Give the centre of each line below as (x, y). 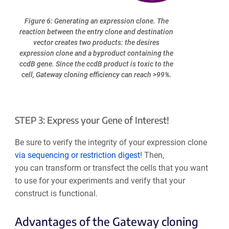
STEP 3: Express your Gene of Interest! (92, 120)
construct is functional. (56, 193)
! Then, (152, 155)
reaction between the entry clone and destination (97, 32)
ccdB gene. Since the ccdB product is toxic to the (97, 64)
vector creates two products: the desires (97, 43)
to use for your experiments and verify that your (100, 180)
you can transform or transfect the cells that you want (111, 168)
